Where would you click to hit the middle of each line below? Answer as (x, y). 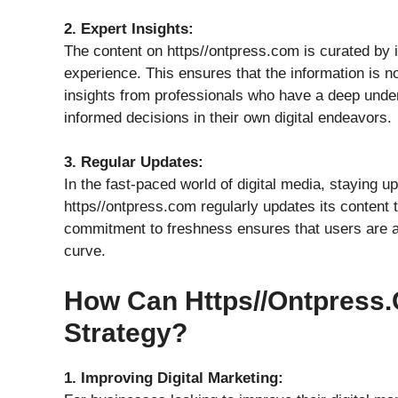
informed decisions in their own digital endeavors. (228, 117)
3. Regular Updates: (134, 162)
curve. (85, 251)
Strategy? (126, 332)
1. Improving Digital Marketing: (174, 378)
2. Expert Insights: (129, 28)
